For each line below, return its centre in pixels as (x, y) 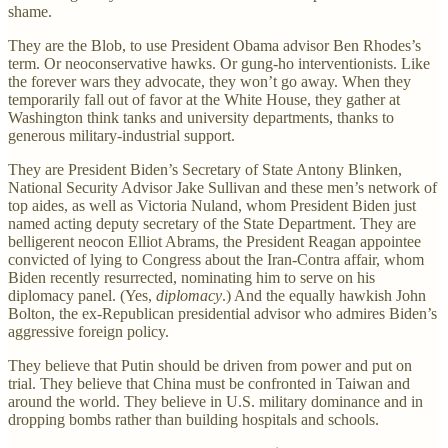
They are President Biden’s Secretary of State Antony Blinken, (205, 169)
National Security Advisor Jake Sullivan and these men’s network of (222, 187)
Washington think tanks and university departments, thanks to (201, 117)
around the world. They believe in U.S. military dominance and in (215, 401)
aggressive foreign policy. (88, 331)
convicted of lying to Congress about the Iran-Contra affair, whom (216, 259)
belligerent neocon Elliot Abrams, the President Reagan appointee (214, 241)
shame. (34, 11)
